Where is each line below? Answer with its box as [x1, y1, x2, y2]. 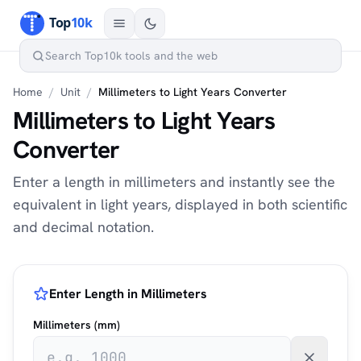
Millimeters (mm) [33, 317, 120, 332]
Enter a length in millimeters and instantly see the [13, 172, 335, 191]
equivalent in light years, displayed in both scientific [13, 195, 347, 214]
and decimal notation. [13, 218, 154, 236]
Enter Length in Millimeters [49, 285, 207, 302]
